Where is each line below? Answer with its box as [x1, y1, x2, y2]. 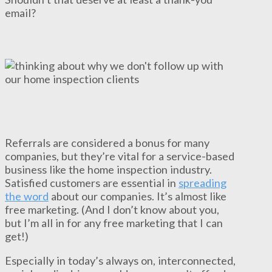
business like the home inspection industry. [5, 163, 212, 177]
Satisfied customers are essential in [5, 176, 178, 190]
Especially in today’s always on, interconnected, [5, 254, 236, 268]
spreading [178, 176, 226, 190]
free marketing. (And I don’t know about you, [5, 203, 219, 217]
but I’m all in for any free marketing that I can [5, 216, 223, 230]
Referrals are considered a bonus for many [5, 136, 209, 150]
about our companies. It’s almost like [49, 189, 226, 203]
